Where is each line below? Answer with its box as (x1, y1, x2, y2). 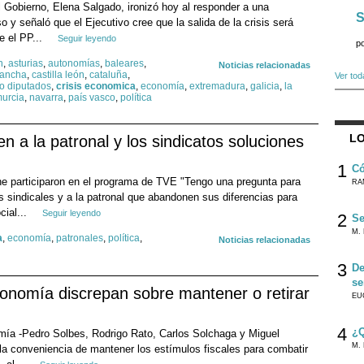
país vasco (68, 92, 115, 104)
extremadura (189, 80, 245, 93)
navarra (29, 92, 63, 104)
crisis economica (56, 80, 136, 93)
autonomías (48, 58, 100, 70)
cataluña (89, 69, 128, 81)
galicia (250, 80, 279, 93)
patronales (56, 232, 103, 245)
